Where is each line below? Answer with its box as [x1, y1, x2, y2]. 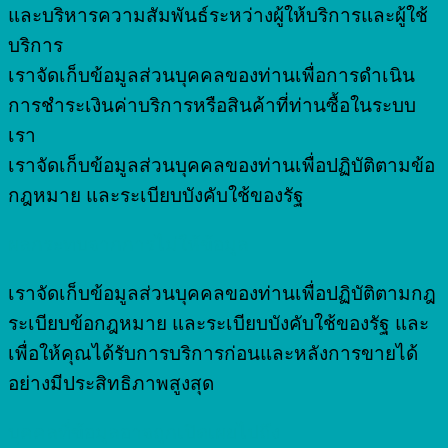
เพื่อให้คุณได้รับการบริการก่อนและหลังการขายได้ [8, 343, 418, 365]
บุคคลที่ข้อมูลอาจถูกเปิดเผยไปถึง [8, 422, 280, 444]
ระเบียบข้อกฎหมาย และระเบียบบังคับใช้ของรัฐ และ [8, 313, 429, 335]
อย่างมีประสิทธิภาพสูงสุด [8, 373, 214, 395]
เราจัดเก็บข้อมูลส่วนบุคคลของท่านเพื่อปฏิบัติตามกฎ [8, 283, 436, 305]
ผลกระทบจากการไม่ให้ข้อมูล [8, 234, 249, 256]
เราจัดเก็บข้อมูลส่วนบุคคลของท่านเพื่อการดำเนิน [8, 65, 415, 87]
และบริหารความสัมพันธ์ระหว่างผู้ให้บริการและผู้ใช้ [8, 5, 428, 27]
